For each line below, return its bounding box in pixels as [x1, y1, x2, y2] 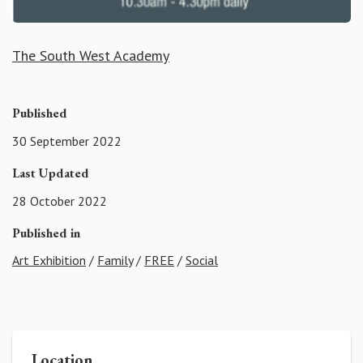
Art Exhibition [12, 252, 86, 269]
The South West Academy [12, 46, 169, 66]
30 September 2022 [12, 132, 122, 149]
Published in [12, 224, 80, 241]
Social [186, 252, 218, 269]
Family [97, 252, 133, 269]
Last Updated [12, 164, 89, 181]
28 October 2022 [12, 192, 107, 209]
